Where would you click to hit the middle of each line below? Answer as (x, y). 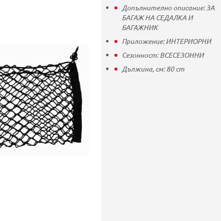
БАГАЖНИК (140, 27)
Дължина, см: (144, 69)
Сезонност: (141, 55)
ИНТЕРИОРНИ (188, 41)
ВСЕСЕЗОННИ (182, 55)
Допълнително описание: (164, 8)
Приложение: (144, 41)
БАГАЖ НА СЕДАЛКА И (157, 18)
